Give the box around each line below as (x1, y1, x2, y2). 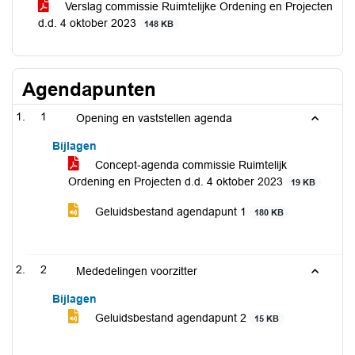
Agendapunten (22, 78, 156, 100)
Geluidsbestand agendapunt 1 (92, 205, 250, 218)
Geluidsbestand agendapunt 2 (92, 311, 250, 324)
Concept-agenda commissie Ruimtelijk (92, 158, 287, 171)
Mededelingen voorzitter (76, 265, 197, 277)
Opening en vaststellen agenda (76, 112, 232, 124)
